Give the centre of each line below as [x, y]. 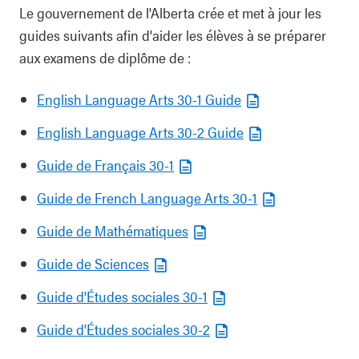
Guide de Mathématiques [113, 230]
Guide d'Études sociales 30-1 [122, 296]
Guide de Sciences [93, 263]
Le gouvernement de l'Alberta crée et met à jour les [170, 12]
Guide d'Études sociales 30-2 [123, 329]
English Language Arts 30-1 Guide [139, 99]
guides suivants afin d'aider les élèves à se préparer [173, 35]
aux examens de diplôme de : [105, 57]
